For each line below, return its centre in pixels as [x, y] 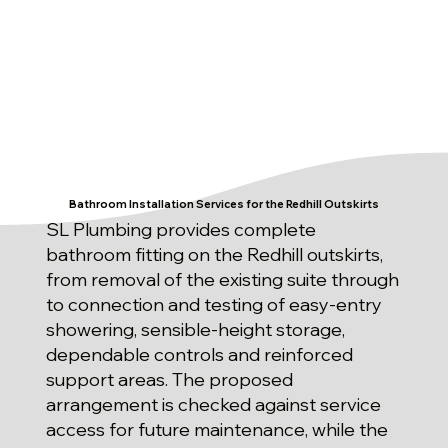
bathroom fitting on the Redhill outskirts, [215, 254]
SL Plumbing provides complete [181, 229]
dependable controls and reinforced [200, 354]
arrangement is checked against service [214, 404]
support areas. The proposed [170, 379]
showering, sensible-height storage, [196, 329]
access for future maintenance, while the [217, 429]
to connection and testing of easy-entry [214, 304]
